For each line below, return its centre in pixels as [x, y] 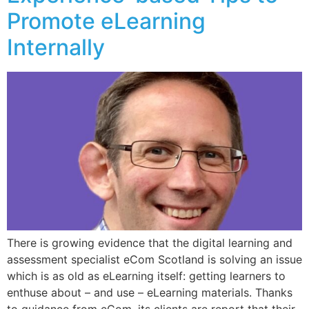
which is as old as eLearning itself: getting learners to [146, 276]
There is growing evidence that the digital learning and [150, 242]
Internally [56, 48]
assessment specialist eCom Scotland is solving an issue [154, 259]
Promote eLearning [106, 21]
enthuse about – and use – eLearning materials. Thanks [150, 292]
